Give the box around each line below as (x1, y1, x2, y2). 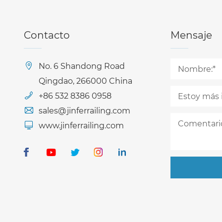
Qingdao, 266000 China (39, 75, 132, 86)
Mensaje (170, 28, 212, 41)
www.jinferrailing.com (39, 120, 124, 130)
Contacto (24, 28, 70, 41)
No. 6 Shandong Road (39, 60, 125, 71)
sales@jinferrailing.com (39, 105, 130, 115)
